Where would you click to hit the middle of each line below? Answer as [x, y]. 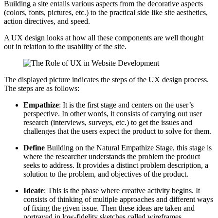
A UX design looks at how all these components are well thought [104, 38]
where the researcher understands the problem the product [112, 157]
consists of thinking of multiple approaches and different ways [118, 200]
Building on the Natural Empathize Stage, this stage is [128, 148]
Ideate [34, 191]
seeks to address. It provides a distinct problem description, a [116, 165]
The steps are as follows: [42, 89]
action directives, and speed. [47, 21]
